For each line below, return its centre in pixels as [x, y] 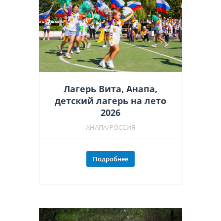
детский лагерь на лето [110, 101]
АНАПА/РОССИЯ [110, 128]
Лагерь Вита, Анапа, [110, 89]
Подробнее [110, 159]
